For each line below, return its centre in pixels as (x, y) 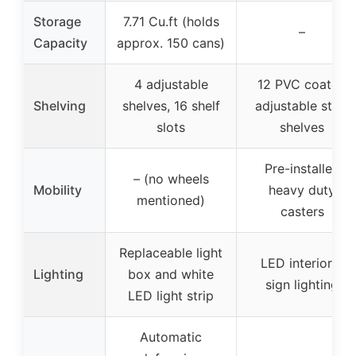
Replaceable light (171, 252)
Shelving (60, 105)
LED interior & (302, 263)
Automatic (171, 337)
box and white (171, 274)
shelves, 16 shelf (171, 105)
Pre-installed (302, 168)
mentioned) (171, 200)
